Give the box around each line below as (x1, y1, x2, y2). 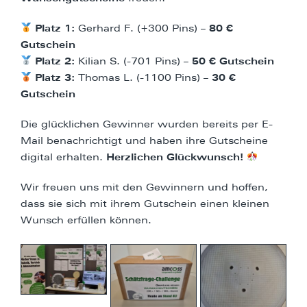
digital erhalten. (21, 152, 106, 162)
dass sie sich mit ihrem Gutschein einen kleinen (21, 199, 269, 209)
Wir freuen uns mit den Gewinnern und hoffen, (21, 182, 268, 193)
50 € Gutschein (191, 56, 274, 66)
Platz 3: (34, 73, 75, 83)
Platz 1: (34, 23, 75, 34)
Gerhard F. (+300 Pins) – (74, 23, 209, 34)
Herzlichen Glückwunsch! (106, 152, 247, 162)
